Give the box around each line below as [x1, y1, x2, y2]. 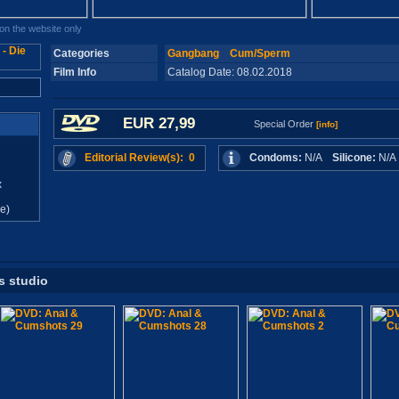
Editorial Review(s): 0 [84, 151, 195, 164]
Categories [53, 47, 110, 60]
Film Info [53, 66, 96, 78]
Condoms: [248, 151, 302, 164]
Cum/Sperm [229, 47, 290, 60]
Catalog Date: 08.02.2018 [167, 66, 305, 78]
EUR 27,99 [122, 115, 195, 132]
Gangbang [167, 47, 219, 60]
